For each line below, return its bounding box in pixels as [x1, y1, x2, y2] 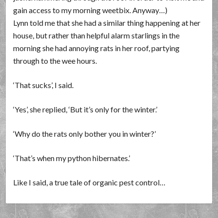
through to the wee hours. [13, 56, 97, 65]
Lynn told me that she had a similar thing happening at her [13, 18, 201, 27]
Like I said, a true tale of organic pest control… [13, 178, 166, 187]
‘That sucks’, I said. [13, 80, 74, 90]
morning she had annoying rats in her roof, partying [13, 43, 180, 53]
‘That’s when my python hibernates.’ [13, 153, 130, 163]
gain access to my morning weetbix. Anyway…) [13, 5, 168, 15]
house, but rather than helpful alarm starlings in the [13, 31, 180, 40]
